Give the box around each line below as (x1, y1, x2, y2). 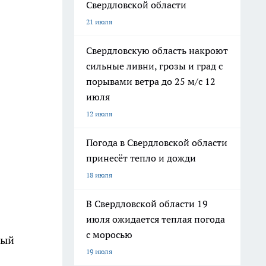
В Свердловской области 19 (86, 198, 208, 210)
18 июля (86, 170, 112, 179)
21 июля (86, 17, 112, 26)
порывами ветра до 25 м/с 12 (86, 75, 216, 87)
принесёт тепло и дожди (86, 152, 196, 164)
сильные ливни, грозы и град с (86, 60, 223, 72)
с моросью (86, 229, 132, 240)
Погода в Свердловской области (86, 137, 227, 148)
